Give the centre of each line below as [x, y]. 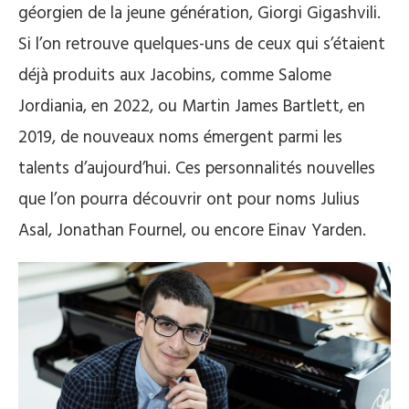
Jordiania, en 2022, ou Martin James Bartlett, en [192, 107]
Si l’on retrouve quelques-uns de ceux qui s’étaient [202, 45]
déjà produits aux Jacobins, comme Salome [175, 76]
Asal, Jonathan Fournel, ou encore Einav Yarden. [192, 231]
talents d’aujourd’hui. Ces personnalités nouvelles [197, 169]
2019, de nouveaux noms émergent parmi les [180, 138]
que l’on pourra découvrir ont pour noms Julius [189, 200]
